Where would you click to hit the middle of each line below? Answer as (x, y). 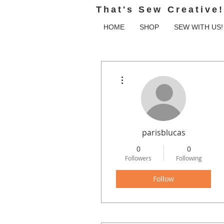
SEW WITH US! (198, 27)
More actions (142, 73)
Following (189, 158)
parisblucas (163, 132)
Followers (138, 158)
